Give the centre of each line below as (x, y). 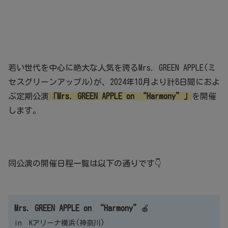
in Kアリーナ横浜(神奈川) (60, 223)
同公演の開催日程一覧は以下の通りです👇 (85, 164)
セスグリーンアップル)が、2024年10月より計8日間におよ (114, 82)
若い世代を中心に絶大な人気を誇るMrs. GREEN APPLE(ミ (112, 68)
